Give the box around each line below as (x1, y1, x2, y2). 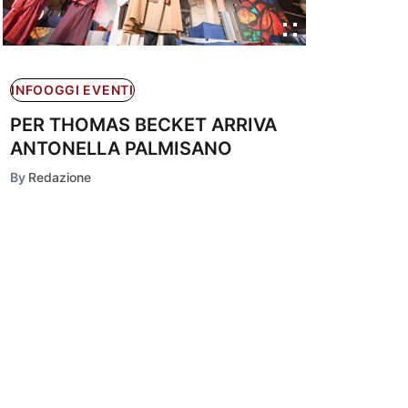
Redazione (28, 168, 92, 185)
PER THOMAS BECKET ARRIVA (10, 113, 278, 136)
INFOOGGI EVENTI (11, 81, 134, 97)
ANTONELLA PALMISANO (10, 137, 233, 159)
